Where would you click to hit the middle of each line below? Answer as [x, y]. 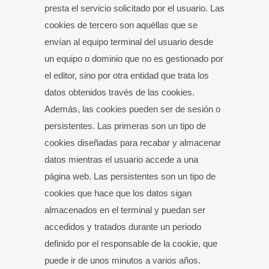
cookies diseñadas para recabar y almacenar [133, 143]
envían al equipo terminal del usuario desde [129, 42]
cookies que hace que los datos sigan [118, 193]
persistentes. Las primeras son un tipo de [125, 126]
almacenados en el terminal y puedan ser [125, 210]
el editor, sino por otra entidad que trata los [127, 75]
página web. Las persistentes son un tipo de [130, 176]
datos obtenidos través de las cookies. [119, 92]
